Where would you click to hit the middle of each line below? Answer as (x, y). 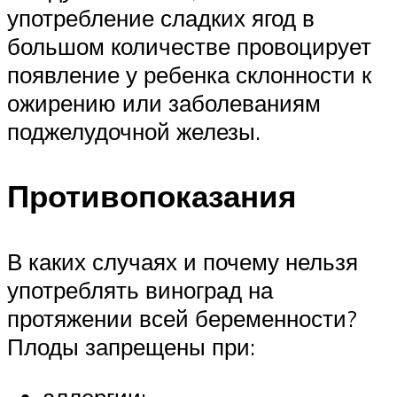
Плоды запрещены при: (131, 346)
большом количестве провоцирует (189, 47)
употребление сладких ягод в (161, 18)
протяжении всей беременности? (182, 318)
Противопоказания (152, 196)
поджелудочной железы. (134, 132)
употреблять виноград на (140, 289)
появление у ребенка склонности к (189, 75)
